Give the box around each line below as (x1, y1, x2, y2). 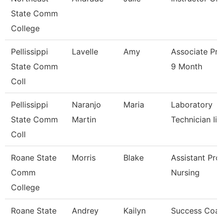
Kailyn (123, 206, 146, 216)
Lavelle (72, 47, 98, 56)
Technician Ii (171, 114, 217, 124)
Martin (72, 114, 96, 124)
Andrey (72, 206, 99, 216)
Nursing (171, 167, 200, 177)
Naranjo (72, 100, 101, 110)
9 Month (171, 61, 202, 71)
